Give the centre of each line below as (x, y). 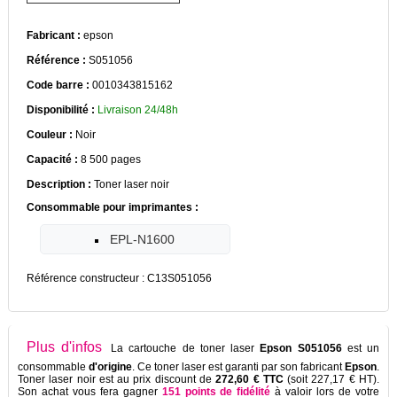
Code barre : (59, 85)
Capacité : (52, 159)
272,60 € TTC (249, 379)
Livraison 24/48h (137, 109)
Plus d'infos (64, 346)
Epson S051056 (301, 348)
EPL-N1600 (143, 239)
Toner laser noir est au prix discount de (117, 379)
